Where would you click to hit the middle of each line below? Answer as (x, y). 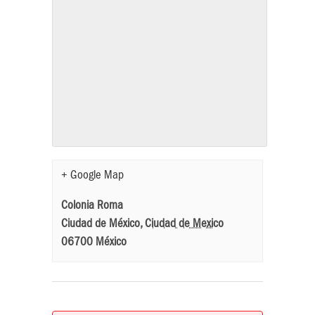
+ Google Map (92, 176)
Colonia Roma (92, 206)
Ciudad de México (101, 225)
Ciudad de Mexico (184, 225)
